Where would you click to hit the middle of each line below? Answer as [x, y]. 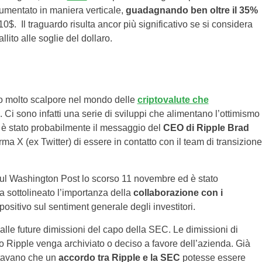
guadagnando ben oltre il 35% [192, 11]
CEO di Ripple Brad [206, 128]
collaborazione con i [178, 193]
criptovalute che [173, 100]
